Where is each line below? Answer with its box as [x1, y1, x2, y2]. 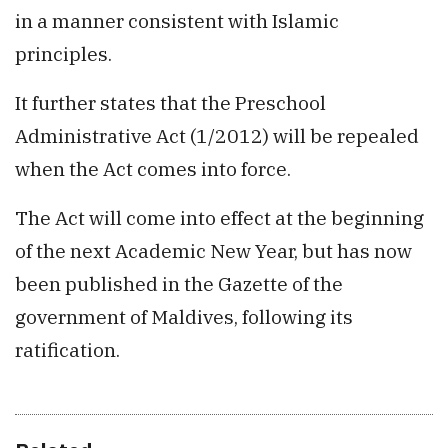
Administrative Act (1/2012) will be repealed [15, 123, 419, 149]
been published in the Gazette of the [15, 271, 343, 297]
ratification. [15, 337, 120, 363]
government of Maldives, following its [15, 304, 353, 330]
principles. [15, 41, 112, 67]
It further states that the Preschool [15, 90, 326, 116]
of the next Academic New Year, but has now [15, 238, 412, 264]
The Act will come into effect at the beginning [15, 205, 424, 231]
